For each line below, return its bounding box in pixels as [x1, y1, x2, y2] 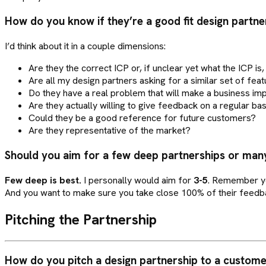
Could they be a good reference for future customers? [28, 112, 256, 125]
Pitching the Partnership [5, 210, 157, 229]
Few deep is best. [5, 173, 81, 186]
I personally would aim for [81, 173, 194, 186]
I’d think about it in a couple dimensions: [5, 40, 166, 53]
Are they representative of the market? [28, 124, 191, 137]
